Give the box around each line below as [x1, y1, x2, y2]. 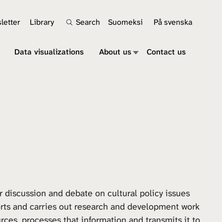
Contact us [147, 47, 186, 57]
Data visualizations [14, 47, 84, 57]
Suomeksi [108, 17, 143, 27]
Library [30, 17, 54, 27]
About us [99, 47, 131, 57]
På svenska [154, 17, 192, 27]
